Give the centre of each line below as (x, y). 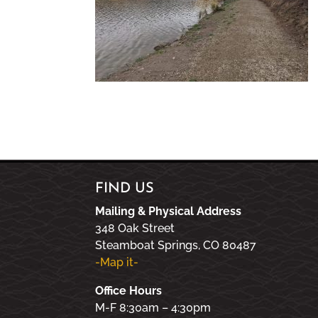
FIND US (125, 188)
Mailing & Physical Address (169, 211)
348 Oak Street (135, 228)
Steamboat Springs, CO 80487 (176, 245)
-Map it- (117, 262)
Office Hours (129, 290)
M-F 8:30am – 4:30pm (153, 307)
